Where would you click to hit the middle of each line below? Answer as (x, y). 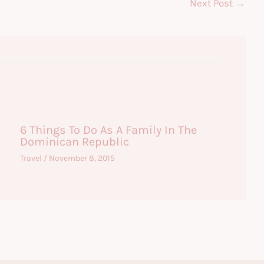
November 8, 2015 (82, 158)
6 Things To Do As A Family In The (108, 130)
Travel (31, 158)
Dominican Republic (74, 141)
